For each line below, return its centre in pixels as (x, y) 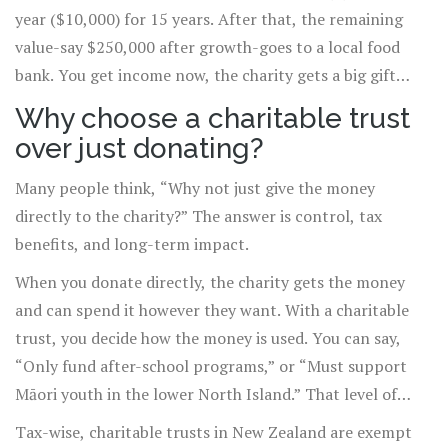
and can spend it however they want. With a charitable (212, 310)
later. (34, 103)
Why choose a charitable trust (212, 119)
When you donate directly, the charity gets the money (210, 282)
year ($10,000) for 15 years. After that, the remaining (209, 19)
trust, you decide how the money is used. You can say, (208, 338)
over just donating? (139, 149)
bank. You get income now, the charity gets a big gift (205, 75)
